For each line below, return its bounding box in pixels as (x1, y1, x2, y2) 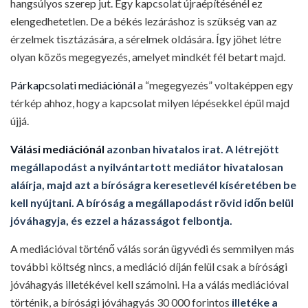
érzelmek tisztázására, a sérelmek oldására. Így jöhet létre (10, 32, 281, 45)
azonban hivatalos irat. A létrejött (104, 142, 279, 155)
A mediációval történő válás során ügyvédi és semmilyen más (10, 242, 294, 255)
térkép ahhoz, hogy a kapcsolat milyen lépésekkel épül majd (10, 96, 289, 109)
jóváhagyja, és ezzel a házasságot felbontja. (10, 214, 232, 227)
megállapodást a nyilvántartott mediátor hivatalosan (10, 160, 283, 173)
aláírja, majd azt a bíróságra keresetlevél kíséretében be (10, 178, 296, 191)
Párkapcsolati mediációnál (10, 78, 135, 91)
